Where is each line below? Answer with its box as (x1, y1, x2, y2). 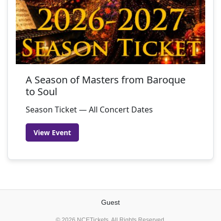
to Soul (26, 85, 57, 98)
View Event (34, 128, 71, 137)
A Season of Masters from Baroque (26, 73, 185, 86)
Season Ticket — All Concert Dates (26, 104, 153, 115)
